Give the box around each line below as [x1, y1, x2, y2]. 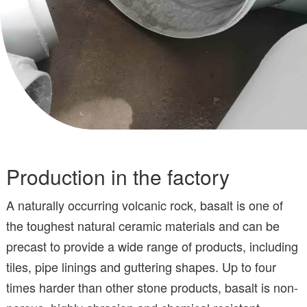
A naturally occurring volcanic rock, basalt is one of [6, 195, 283, 214]
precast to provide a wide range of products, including [6, 236, 298, 255]
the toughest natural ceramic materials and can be [6, 216, 280, 234]
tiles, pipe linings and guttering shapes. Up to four [6, 257, 276, 275]
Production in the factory [6, 161, 230, 191]
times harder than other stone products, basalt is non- [6, 278, 298, 296]
